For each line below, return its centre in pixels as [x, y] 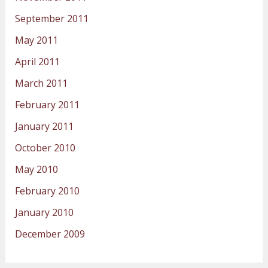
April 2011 [37, 62]
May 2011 [36, 40]
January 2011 [44, 127]
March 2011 [41, 83]
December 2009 [50, 234]
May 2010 [36, 170]
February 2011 [47, 105]
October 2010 [45, 148]
